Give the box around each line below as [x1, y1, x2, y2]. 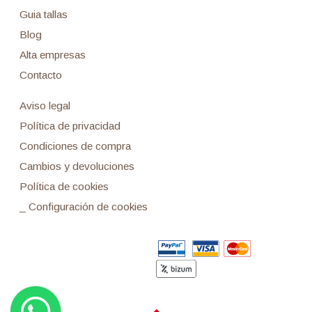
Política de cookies [19, 180, 109, 193]
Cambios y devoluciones [19, 160, 134, 173]
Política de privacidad [19, 120, 120, 132]
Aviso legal [19, 100, 70, 112]
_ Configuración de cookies [19, 201, 148, 213]
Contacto [19, 68, 62, 81]
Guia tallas [19, 8, 68, 20]
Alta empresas [19, 48, 86, 61]
